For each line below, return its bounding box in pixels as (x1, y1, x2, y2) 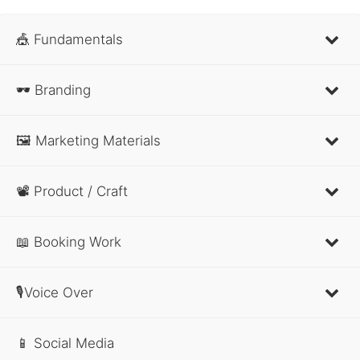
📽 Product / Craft (16, 182, 128, 199)
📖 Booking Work (16, 233, 121, 250)
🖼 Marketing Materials (16, 132, 161, 149)
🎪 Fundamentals (16, 31, 123, 47)
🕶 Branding (16, 81, 91, 98)
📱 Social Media (16, 334, 114, 351)
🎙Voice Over (16, 284, 93, 301)
